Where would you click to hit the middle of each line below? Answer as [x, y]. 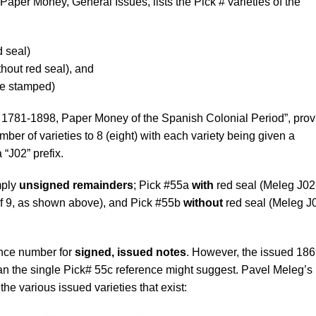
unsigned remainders [76, 185]
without [203, 203]
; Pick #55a [163, 185]
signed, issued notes [130, 252]
